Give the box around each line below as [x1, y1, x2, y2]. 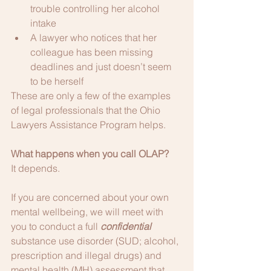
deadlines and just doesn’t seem [30, 60, 174, 73]
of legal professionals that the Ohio [11, 104, 163, 116]
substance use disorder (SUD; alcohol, [11, 235, 181, 247]
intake [30, 17, 56, 29]
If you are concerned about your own [11, 191, 171, 203]
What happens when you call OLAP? [11, 148, 169, 160]
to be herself [30, 75, 83, 87]
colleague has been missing [30, 46, 155, 58]
